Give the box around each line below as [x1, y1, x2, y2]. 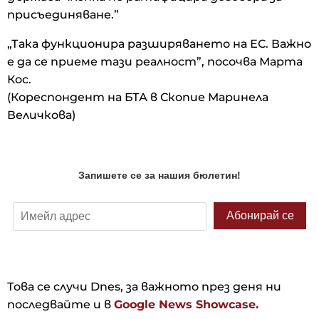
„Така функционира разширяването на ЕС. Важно [7, 36, 311, 51]
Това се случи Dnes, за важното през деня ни [7, 279, 281, 293]
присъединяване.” [7, 7, 119, 21]
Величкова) [7, 108, 75, 122]
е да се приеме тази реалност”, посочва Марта [7, 54, 303, 68]
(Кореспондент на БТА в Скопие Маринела [7, 90, 268, 104]
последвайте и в [7, 297, 114, 311]
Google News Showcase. [114, 297, 258, 311]
